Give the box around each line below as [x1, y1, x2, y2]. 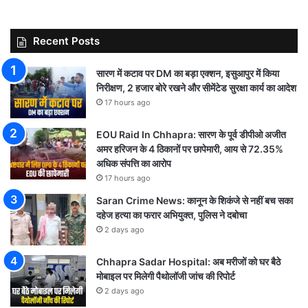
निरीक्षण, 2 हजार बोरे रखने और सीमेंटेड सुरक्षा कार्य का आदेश [96, 81, 296, 93]
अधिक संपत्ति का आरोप [96, 157, 171, 169]
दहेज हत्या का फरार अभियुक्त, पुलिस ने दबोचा [96, 208, 247, 221]
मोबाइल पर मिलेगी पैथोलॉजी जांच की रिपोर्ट [96, 269, 235, 282]
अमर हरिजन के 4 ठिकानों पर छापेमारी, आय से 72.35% [96, 142, 283, 155]
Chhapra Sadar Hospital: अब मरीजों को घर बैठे [96, 255, 280, 267]
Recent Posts [33, 34, 100, 47]
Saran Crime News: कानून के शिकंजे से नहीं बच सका [96, 194, 293, 206]
